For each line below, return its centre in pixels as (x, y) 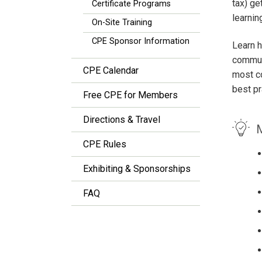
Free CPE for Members (130, 95)
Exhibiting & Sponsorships (137, 169)
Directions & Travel (122, 120)
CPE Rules (105, 144)
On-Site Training (122, 23)
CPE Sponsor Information (141, 41)
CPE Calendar (111, 70)
